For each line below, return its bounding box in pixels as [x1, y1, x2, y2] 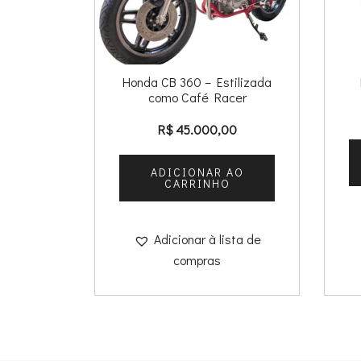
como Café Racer [147, 89, 247, 106]
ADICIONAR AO [150, 164, 244, 180]
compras [173, 251, 221, 269]
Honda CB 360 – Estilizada [122, 73, 272, 91]
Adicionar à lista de [153, 230, 261, 248]
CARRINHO [164, 176, 230, 192]
